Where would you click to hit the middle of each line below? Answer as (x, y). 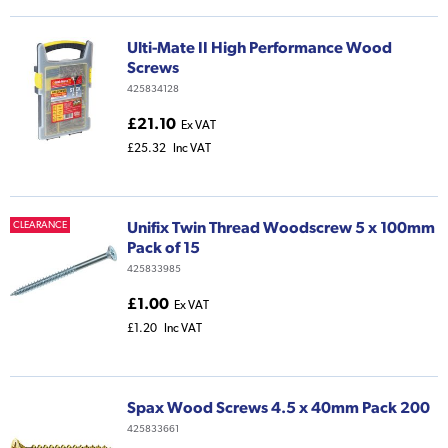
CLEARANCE (40, 225)
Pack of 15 (163, 247)
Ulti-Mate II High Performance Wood (259, 47)
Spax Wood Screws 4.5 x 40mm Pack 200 (278, 407)
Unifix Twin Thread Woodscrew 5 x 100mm (281, 227)
